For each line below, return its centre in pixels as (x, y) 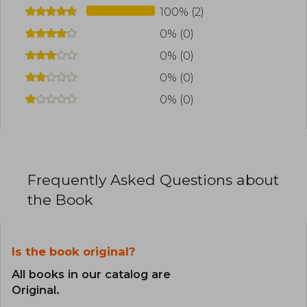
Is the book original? (73, 252)
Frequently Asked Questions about (153, 180)
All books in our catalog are (91, 274)
